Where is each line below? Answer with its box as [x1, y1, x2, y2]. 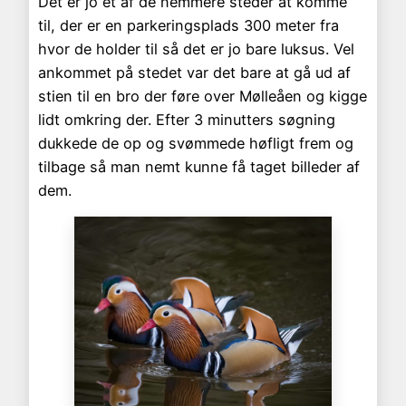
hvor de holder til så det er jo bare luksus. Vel [38, 39, 354, 58]
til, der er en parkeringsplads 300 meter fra [38, 15, 339, 34]
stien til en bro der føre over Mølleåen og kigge [38, 86, 367, 105]
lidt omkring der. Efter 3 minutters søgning [38, 110, 335, 129]
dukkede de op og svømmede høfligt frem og [38, 133, 353, 152]
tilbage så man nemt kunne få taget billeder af [38, 157, 360, 176]
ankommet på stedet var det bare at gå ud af [38, 63, 351, 82]
